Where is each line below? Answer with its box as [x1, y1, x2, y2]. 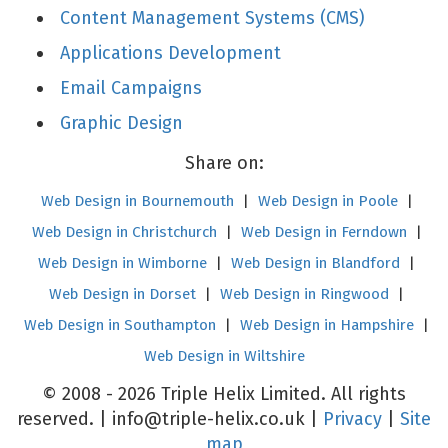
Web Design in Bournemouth [40, 192, 234, 210]
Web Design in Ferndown [240, 223, 407, 241]
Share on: [184, 152, 264, 174]
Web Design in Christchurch [31, 223, 217, 241]
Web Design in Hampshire [240, 316, 414, 334]
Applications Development [60, 42, 281, 64]
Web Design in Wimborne [38, 254, 207, 272]
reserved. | [17, 408, 112, 430]
